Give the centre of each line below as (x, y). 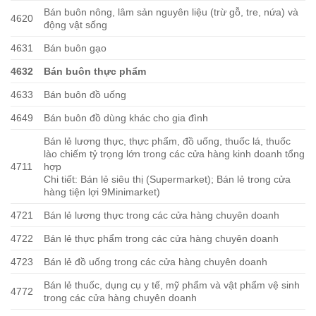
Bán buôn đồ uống (85, 95)
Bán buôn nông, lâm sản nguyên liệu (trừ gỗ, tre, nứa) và (171, 12)
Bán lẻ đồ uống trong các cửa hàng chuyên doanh (156, 262)
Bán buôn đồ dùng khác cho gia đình (126, 118)
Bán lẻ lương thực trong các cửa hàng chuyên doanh (162, 215)
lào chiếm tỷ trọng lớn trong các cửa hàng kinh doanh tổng (175, 154)
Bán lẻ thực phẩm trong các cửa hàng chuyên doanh (162, 238)
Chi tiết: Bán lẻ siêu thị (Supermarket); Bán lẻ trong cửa (168, 179)
